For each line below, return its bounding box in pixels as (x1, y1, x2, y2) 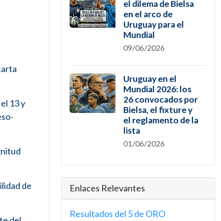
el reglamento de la (123, 115, 198, 125)
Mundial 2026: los (123, 84, 191, 94)
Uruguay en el (123, 74, 177, 84)
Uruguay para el (123, 19, 184, 30)
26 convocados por (123, 94, 198, 105)
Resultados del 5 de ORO (70, 208, 165, 219)
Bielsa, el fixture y (123, 105, 192, 115)
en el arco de (123, 9, 173, 19)
